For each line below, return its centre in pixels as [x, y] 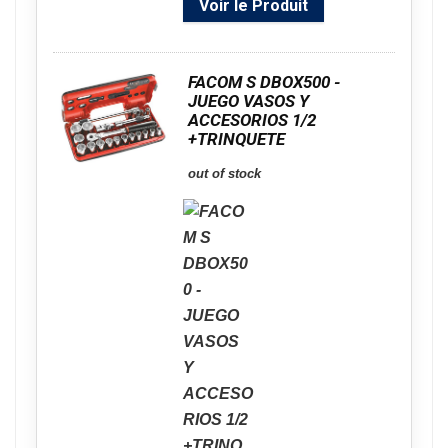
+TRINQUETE [236, 139]
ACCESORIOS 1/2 [252, 120]
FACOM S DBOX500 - [264, 82]
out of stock [224, 173]
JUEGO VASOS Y [248, 101]
